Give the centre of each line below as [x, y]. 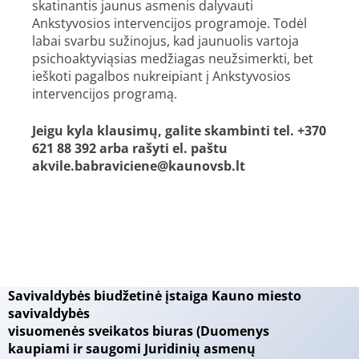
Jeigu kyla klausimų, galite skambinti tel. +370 [179, 131]
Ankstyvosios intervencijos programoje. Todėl [169, 24]
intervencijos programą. [105, 94]
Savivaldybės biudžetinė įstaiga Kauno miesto [155, 296]
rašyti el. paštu [178, 149]
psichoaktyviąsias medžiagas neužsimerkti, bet [173, 59]
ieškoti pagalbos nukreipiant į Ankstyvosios [161, 77]
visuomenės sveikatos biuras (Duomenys [139, 331]
